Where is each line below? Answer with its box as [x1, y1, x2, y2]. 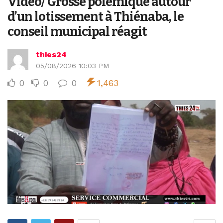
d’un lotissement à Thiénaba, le [7, 8, 184, 24]
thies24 [36, 49, 67, 59]
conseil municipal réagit [7, 23, 147, 39]
